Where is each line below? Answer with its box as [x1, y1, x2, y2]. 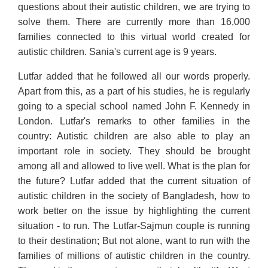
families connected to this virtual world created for [18, 31, 250, 42]
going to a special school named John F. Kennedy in [18, 100, 250, 111]
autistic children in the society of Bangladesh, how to [18, 190, 250, 201]
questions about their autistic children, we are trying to [18, 1, 250, 12]
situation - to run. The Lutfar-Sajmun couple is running [18, 220, 250, 231]
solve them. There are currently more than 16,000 [18, 16, 250, 27]
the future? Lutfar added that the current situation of [18, 175, 250, 186]
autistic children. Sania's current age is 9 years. [18, 46, 222, 57]
